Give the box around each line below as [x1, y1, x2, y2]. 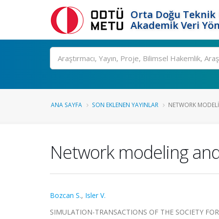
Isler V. [85, 191, 106, 200]
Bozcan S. [50, 191, 81, 200]
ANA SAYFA [51, 101, 82, 109]
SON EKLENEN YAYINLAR [92, 101, 158, 109]
